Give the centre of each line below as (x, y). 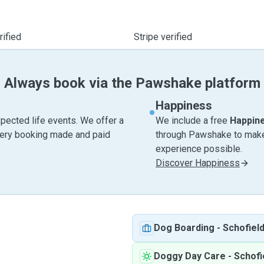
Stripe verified (163, 37)
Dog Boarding (184, 228)
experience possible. (199, 149)
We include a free (193, 121)
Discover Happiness (198, 163)
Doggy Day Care (190, 256)
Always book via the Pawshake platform (132, 83)
